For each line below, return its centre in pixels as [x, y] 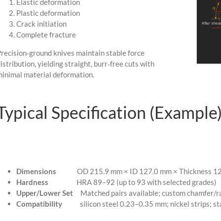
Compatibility [40, 204]
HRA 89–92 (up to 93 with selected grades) [132, 182]
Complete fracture [46, 34]
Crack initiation [41, 23]
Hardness [32, 182]
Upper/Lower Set [44, 193]
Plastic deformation [48, 13]
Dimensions [37, 171]
